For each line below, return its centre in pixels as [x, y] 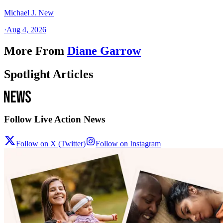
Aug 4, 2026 [26, 29]
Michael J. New [29, 12]
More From [34, 51]
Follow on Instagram [128, 143]
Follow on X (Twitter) [51, 143]
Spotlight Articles [49, 74]
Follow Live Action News [55, 119]
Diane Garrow [104, 51]
